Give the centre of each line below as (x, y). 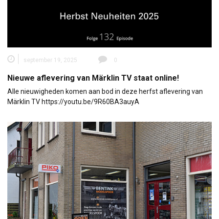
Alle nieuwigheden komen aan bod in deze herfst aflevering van (105, 91)
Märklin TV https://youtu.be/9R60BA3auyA (73, 101)
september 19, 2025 (50, 60)
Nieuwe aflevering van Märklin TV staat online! (93, 78)
